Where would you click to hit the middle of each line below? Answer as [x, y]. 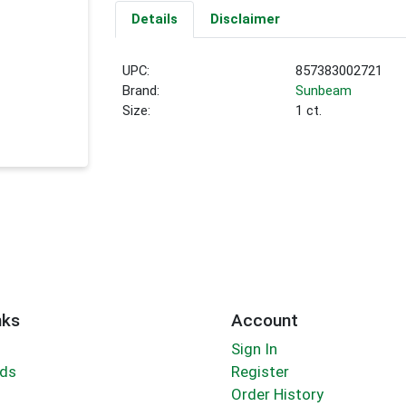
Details [154, 19]
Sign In [254, 349]
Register [260, 372]
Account [264, 320]
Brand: [141, 91]
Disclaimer [245, 19]
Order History [277, 395]
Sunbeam [324, 91]
